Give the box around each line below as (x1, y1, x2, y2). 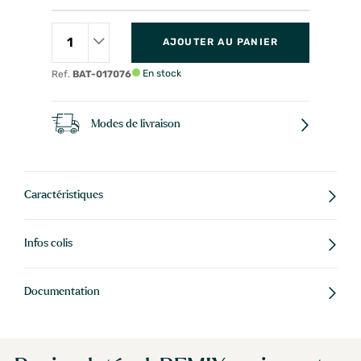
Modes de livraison (91, 118, 180, 130)
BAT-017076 (73, 68, 131, 80)
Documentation (24, 285, 100, 297)
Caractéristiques (24, 189, 103, 201)
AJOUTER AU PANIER (162, 36, 279, 48)
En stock (140, 67, 181, 79)
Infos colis (24, 237, 73, 249)
